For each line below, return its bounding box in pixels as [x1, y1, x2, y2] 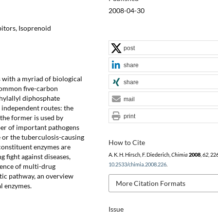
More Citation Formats [115, 179, 185, 187]
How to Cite [108, 138, 145, 146]
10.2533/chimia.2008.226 [108, 161, 166, 167]
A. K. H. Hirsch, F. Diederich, [108, 151, 171, 158]
